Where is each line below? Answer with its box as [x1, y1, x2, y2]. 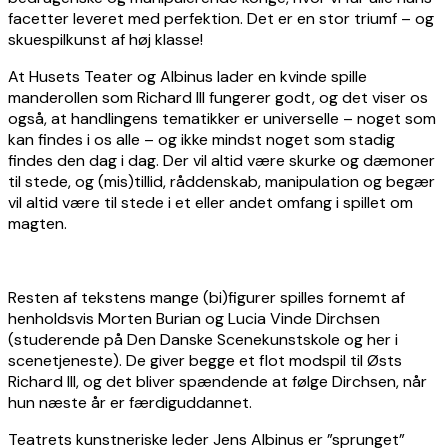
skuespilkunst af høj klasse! [8, 28, 203, 50]
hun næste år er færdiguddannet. [8, 391, 252, 413]
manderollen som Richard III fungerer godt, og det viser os [8, 86, 428, 108]
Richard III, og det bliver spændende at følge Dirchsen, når [8, 370, 427, 392]
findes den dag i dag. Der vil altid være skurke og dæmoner [8, 149, 435, 171]
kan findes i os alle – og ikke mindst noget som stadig [8, 128, 395, 150]
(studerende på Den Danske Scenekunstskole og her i [8, 328, 398, 350]
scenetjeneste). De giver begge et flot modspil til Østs [8, 349, 402, 371]
